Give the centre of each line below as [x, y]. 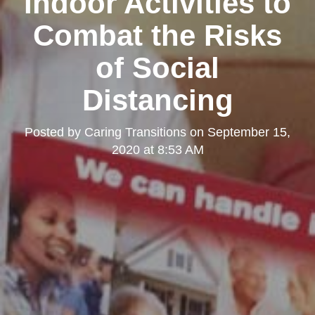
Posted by [54, 132]
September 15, [249, 132]
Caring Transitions [135, 132]
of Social [157, 67]
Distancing [157, 100]
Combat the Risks [157, 35]
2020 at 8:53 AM [157, 149]
